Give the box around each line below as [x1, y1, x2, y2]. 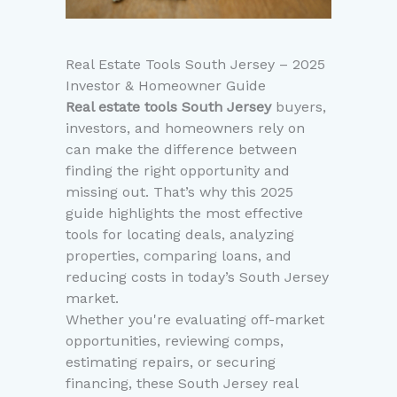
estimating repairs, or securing [66, 354, 276, 371]
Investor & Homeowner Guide [66, 77, 266, 95]
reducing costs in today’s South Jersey [66, 269, 329, 286]
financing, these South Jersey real [66, 375, 298, 393]
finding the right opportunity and [66, 162, 290, 180]
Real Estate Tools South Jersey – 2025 [66, 56, 325, 74]
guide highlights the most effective [66, 205, 303, 222]
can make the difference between [66, 141, 297, 159]
